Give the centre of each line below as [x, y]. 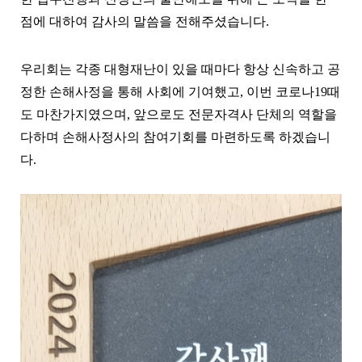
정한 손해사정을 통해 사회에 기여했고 [130, 92]
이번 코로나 [280, 92]
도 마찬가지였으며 [74, 115]
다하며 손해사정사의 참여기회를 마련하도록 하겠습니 [175, 137]
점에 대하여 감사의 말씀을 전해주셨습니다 [143, 22]
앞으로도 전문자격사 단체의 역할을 [235, 115]
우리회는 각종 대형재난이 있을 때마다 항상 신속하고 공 [180, 69]
